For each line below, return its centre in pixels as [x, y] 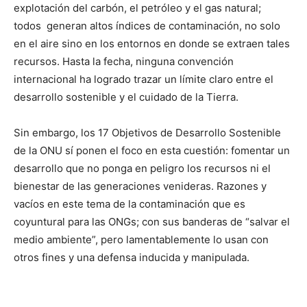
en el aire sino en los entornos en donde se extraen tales [152, 44]
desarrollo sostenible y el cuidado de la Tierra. [126, 97]
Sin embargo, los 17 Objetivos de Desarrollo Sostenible [147, 133]
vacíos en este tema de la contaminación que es [130, 204]
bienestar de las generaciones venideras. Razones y [140, 186]
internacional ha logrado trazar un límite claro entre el [144, 79]
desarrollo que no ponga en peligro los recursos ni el [142, 169]
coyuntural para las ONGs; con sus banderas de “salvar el [152, 222]
